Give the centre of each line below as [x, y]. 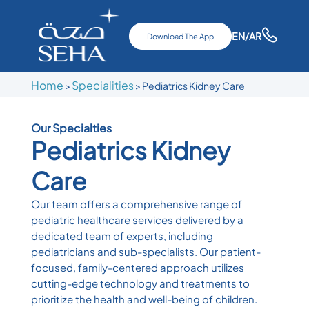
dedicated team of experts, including [122, 235]
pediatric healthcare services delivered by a [137, 219]
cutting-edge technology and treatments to [140, 283]
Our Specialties [71, 128]
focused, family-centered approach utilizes [137, 267]
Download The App [181, 36]
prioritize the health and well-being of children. [144, 299]
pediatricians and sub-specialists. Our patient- [146, 251]
